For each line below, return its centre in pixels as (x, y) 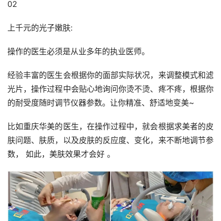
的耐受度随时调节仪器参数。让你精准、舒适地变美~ (101, 103)
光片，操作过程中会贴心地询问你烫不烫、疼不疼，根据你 (110, 89)
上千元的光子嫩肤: (40, 28)
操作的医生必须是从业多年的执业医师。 (78, 52)
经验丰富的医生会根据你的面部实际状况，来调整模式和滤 (110, 75)
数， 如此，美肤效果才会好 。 (61, 154)
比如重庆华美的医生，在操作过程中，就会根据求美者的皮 (110, 127)
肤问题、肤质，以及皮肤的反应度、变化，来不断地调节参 (110, 140)
